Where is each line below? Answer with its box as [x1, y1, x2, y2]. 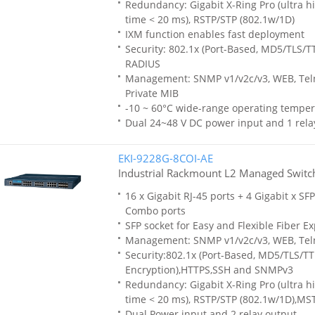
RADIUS [124, 57, 160, 70]
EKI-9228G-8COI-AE [117, 151, 213, 165]
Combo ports [124, 204, 186, 217]
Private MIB [124, 86, 179, 100]
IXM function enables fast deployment [124, 27, 304, 41]
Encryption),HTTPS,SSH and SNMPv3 [124, 263, 293, 276]
